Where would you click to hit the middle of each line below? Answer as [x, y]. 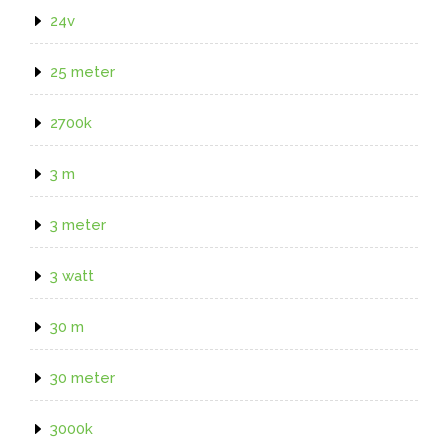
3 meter [78, 224]
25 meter [82, 71]
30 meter [82, 377]
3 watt [72, 275]
